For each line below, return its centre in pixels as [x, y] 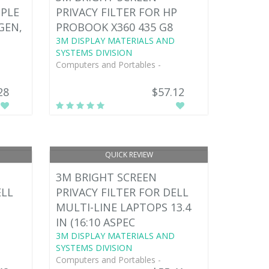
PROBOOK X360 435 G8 [115, 27]
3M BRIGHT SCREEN [107, 177]
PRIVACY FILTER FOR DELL [122, 192]
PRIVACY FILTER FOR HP [117, 12]
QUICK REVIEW [129, 154]
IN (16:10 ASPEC [96, 222]
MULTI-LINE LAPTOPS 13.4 [124, 207]
